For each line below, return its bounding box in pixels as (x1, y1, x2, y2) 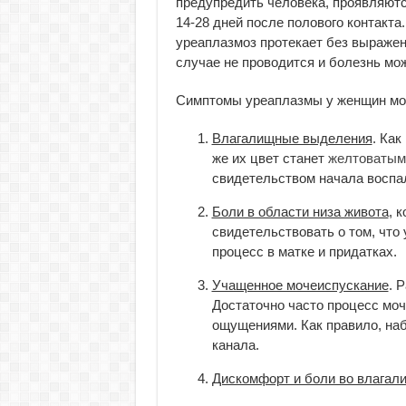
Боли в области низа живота (211, 204, 389, 219)
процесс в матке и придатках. (211, 244, 397, 259)
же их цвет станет (211, 150, 328, 166)
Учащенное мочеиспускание (211, 277, 389, 293)
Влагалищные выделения (211, 130, 372, 146)
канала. (211, 337, 259, 353)
